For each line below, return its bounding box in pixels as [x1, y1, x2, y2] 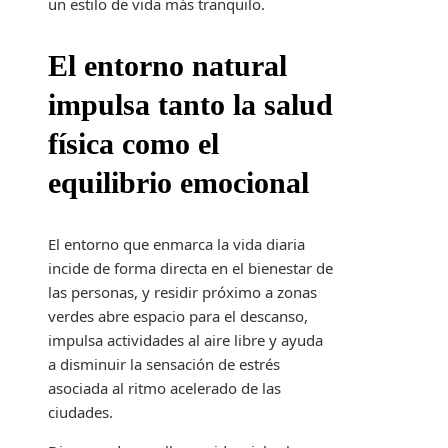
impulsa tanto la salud [48, 88, 333, 122]
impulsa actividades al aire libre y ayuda [48, 330, 323, 351]
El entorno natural [48, 49, 287, 83]
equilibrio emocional [48, 166, 309, 200]
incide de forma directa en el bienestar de [48, 258, 333, 279]
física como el [48, 127, 219, 161]
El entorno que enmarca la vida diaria [48, 234, 305, 255]
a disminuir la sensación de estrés [48, 354, 280, 375]
